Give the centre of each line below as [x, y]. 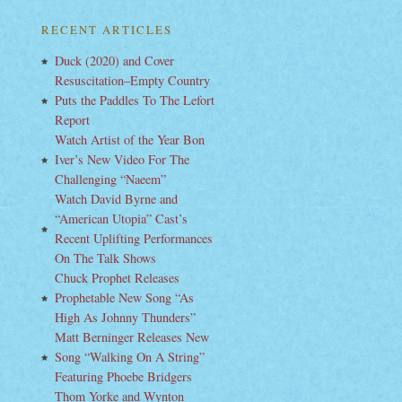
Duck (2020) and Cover [114, 61]
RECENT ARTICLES [107, 30]
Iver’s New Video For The [122, 159]
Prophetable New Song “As [124, 297]
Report [72, 120]
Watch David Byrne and [116, 199]
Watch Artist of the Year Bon [130, 140]
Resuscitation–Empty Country [132, 80]
